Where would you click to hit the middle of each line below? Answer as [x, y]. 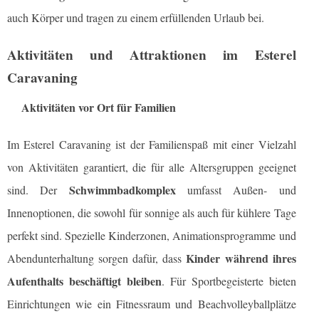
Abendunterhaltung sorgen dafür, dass [97, 258]
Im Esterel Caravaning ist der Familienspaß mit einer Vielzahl [152, 145]
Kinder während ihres [241, 258]
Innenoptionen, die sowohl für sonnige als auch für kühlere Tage [152, 213]
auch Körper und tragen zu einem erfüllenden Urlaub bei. [136, 18]
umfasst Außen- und [236, 190]
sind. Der [38, 190]
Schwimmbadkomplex [122, 190]
